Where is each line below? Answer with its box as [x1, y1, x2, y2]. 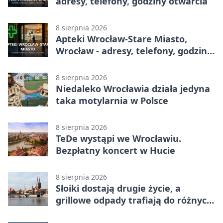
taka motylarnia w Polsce [56, 94, 168, 107]
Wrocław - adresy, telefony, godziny [56, 44, 212, 57]
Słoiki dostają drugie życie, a [56, 182, 181, 194]
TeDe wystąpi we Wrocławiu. [56, 132, 181, 144]
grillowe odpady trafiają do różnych [56, 194, 213, 206]
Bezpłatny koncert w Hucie [56, 144, 175, 156]
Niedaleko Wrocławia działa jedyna [56, 82, 210, 95]
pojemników [56, 206, 111, 218]
